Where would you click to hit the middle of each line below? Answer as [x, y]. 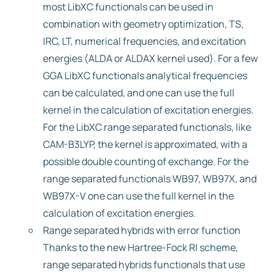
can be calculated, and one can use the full [139, 93]
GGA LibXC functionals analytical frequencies [145, 76]
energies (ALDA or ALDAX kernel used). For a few [150, 58]
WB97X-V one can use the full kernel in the [138, 196]
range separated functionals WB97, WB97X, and [150, 179]
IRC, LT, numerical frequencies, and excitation [145, 41]
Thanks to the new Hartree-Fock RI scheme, [141, 247]
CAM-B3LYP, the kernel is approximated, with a [145, 144]
